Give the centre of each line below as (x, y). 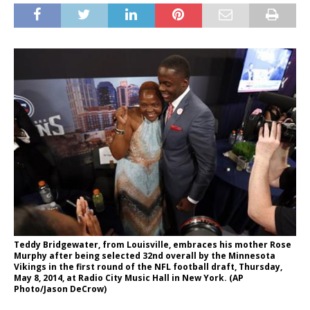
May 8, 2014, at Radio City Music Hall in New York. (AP (129, 278)
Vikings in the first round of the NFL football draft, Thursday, (148, 267)
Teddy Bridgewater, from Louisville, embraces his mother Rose (153, 245)
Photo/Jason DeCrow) (60, 289)
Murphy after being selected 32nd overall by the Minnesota (145, 256)
